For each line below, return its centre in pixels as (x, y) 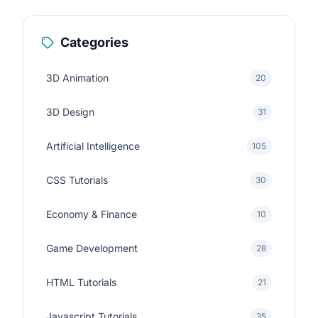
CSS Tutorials (77, 180)
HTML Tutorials (81, 282)
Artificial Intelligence (93, 146)
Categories (94, 42)
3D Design (70, 112)
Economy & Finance (92, 214)
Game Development (92, 248)
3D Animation (77, 78)
